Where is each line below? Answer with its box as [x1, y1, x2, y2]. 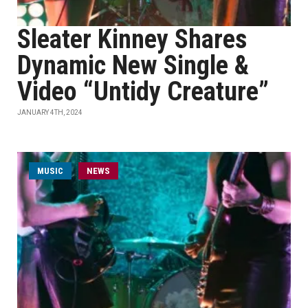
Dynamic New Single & [17, 50, 249, 80]
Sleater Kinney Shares [17, 24, 247, 54]
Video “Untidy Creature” [17, 76, 269, 107]
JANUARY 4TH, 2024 [17, 109, 82, 116]
